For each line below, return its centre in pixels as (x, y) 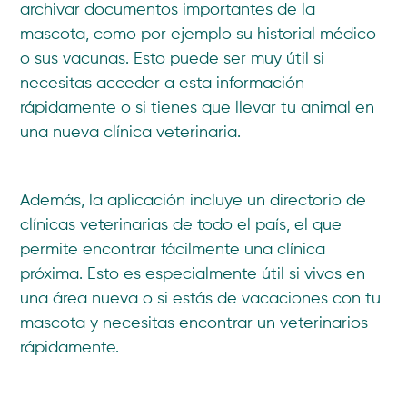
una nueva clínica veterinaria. (131, 133)
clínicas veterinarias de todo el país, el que (181, 226)
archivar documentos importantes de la (168, 10)
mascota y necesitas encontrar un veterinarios (194, 324)
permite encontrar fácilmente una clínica (173, 250)
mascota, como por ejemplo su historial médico (199, 35)
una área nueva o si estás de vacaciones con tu (201, 299)
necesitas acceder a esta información (163, 84)
